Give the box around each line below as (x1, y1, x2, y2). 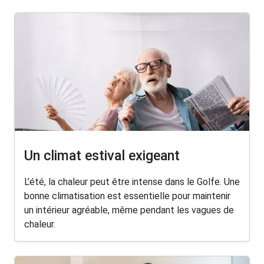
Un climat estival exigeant (24, 147, 180, 164)
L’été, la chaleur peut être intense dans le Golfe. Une (24, 176, 240, 188)
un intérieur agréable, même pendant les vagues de (24, 204, 234, 216)
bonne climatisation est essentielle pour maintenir (24, 190, 230, 202)
